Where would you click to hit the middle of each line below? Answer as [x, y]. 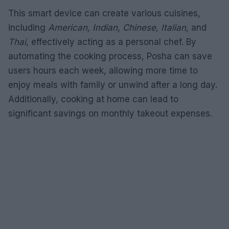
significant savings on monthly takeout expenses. [110, 113]
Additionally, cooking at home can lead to [93, 99]
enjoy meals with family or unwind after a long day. [113, 85]
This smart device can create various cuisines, [104, 13]
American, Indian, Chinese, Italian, [118, 27]
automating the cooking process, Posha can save [110, 56]
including [28, 27]
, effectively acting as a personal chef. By [111, 42]
